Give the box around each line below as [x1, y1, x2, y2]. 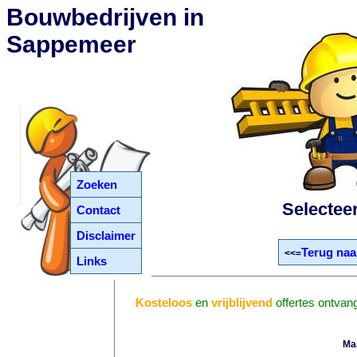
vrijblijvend [211, 296, 273, 309]
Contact [76, 203, 121, 217]
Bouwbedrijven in [6, 4, 204, 30]
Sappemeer [6, 31, 136, 57]
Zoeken [76, 178, 118, 191]
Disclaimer [76, 229, 136, 242]
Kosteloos [135, 296, 193, 309]
